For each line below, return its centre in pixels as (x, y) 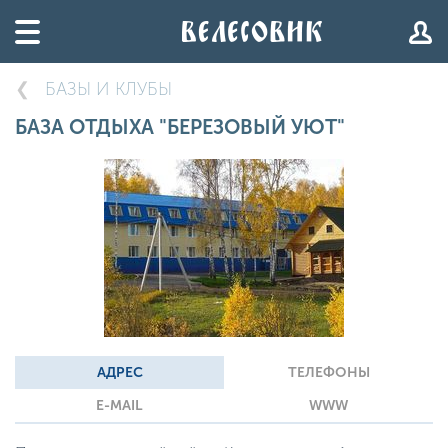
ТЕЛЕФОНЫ (328, 372)
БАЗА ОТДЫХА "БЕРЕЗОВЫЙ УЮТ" (180, 127)
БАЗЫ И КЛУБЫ (108, 89)
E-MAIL (119, 405)
